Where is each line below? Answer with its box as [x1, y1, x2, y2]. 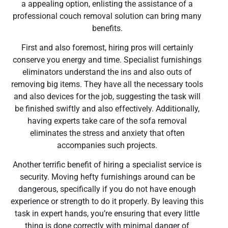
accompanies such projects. [57, 140, 157, 151]
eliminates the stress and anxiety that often [30, 128, 185, 138]
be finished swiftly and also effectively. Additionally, [15, 104, 199, 114]
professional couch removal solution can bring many [13, 11, 202, 21]
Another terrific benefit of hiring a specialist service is [13, 160, 202, 170]
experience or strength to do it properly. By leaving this [11, 196, 204, 207]
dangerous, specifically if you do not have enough [18, 184, 196, 194]
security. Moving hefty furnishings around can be [19, 172, 195, 182]
